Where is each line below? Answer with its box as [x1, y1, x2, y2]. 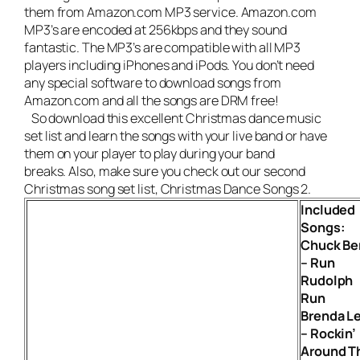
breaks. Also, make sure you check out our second [24, 162, 306, 180]
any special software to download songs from [24, 73, 281, 92]
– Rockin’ [301, 324, 357, 342]
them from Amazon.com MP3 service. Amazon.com [24, 2, 317, 21]
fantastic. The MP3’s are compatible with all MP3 [24, 38, 301, 56]
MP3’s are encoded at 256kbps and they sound [24, 20, 287, 39]
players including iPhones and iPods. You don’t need [24, 55, 314, 74]
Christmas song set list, [24, 179, 161, 198]
